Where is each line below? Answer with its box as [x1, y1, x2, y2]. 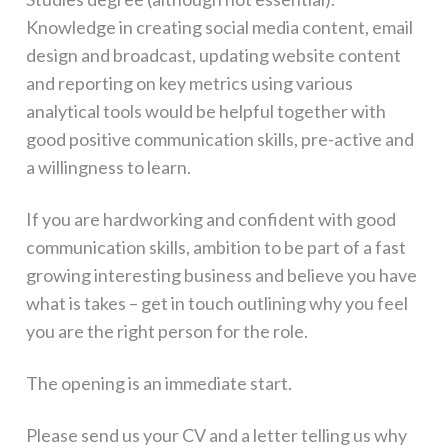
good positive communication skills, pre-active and [25, 128, 414, 150]
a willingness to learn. [25, 156, 191, 178]
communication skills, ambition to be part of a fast [25, 236, 406, 258]
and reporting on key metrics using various [25, 72, 353, 94]
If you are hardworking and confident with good [25, 208, 396, 230]
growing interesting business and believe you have [25, 264, 417, 286]
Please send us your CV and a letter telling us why [25, 424, 407, 446]
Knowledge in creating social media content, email [25, 16, 413, 38]
